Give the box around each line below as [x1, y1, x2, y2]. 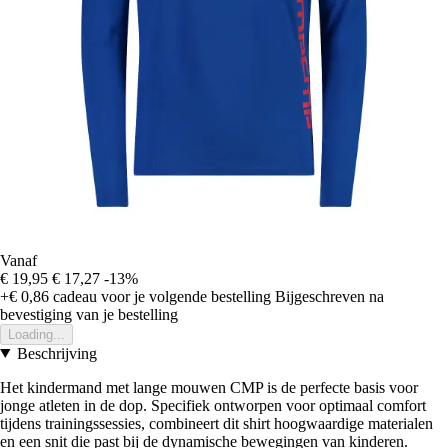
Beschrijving [16, 344, 97, 362]
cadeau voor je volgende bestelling [49, 287, 271, 305]
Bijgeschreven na [275, 287, 384, 305]
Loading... [8, 326, 65, 342]
